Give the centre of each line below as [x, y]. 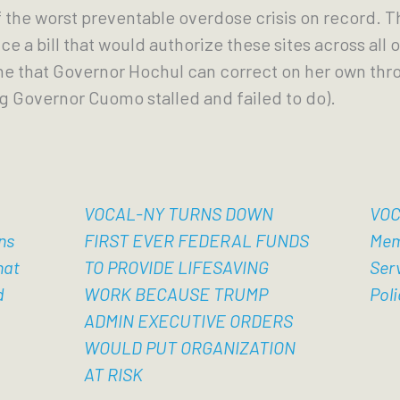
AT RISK [113, 374]
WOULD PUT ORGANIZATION [189, 347]
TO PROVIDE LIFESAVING [176, 267]
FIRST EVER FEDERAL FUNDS [196, 240]
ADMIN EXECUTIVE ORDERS [188, 321]
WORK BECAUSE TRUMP [175, 294]
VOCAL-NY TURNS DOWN [178, 213]
